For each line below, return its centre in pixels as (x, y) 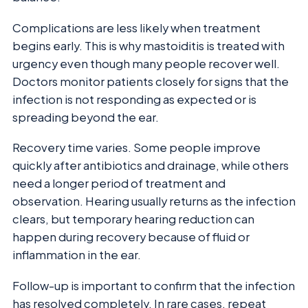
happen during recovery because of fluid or (131, 237)
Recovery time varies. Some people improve (136, 148)
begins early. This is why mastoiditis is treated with (148, 45)
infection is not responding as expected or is (134, 99)
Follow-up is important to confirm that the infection (154, 285)
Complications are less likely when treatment (136, 27)
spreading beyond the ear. (86, 117)
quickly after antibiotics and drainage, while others (151, 166)
